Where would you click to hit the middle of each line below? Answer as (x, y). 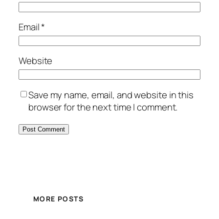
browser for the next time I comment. (103, 107)
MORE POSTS (58, 199)
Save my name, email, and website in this (111, 95)
